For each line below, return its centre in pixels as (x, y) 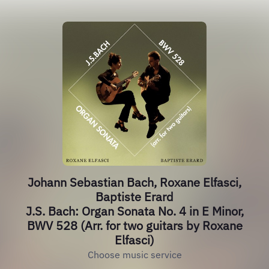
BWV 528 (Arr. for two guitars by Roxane (134, 225)
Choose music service (134, 255)
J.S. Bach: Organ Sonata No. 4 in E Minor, (134, 211)
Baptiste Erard (134, 197)
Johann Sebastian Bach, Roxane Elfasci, (134, 182)
